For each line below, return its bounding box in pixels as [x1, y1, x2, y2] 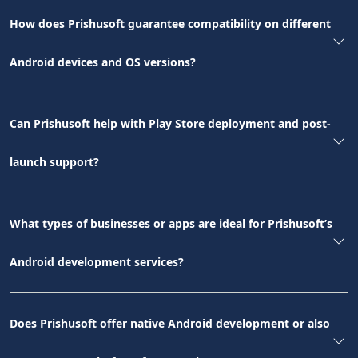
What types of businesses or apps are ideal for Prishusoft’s [10, 216, 332, 232]
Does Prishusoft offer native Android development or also [10, 316, 330, 332]
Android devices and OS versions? [10, 54, 196, 70]
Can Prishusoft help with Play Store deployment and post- [10, 116, 331, 132]
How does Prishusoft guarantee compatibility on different [10, 16, 331, 32]
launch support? [10, 154, 99, 170]
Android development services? [10, 254, 184, 270]
